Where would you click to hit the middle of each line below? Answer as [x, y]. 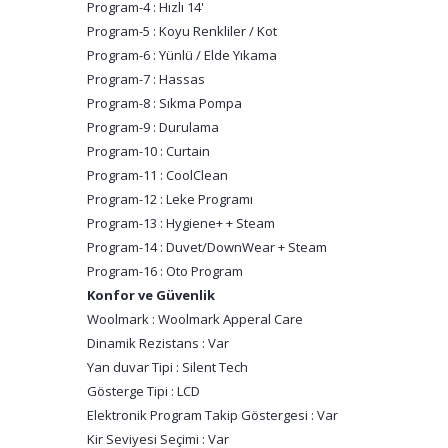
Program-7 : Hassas [146, 79]
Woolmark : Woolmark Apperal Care [195, 319]
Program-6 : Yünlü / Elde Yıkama [182, 55]
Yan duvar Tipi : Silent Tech [167, 367]
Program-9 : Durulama [153, 127]
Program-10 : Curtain [148, 151]
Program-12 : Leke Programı [170, 199]
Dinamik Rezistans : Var [158, 343]
